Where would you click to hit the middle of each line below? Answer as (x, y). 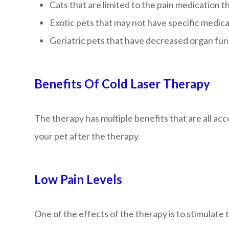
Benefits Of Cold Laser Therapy (122, 84)
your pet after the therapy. (87, 136)
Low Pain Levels (78, 179)
